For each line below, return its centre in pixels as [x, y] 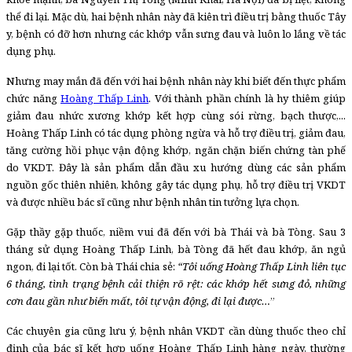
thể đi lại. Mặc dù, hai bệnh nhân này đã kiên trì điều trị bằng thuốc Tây [176, 16]
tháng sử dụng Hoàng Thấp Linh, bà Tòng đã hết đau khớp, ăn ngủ [176, 249]
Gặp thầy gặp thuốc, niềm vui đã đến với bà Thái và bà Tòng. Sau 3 [176, 231]
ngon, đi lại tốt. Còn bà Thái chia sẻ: [92, 266]
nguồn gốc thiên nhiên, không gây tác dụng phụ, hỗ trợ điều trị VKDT [176, 184]
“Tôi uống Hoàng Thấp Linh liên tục [262, 266]
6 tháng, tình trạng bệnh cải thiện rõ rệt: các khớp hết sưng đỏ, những [176, 283]
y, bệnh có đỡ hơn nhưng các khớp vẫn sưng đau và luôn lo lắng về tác [176, 33]
